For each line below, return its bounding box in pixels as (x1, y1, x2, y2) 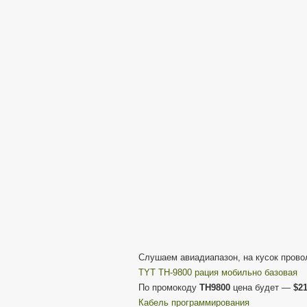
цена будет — (230, 282, 293, 293)
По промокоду (138, 282, 199, 293)
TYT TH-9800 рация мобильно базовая (138, 267, 297, 278)
